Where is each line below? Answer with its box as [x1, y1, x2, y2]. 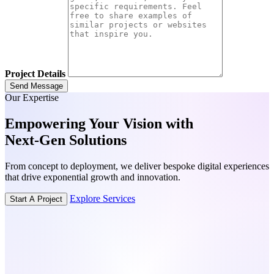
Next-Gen [5, 131, 65, 148]
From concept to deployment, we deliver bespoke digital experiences [5, 160, 269, 171]
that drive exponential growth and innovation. [5, 171, 180, 182]
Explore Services [70, 193, 135, 204]
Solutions [65, 131, 127, 148]
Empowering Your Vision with [5, 115, 193, 131]
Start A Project [10, 194, 62, 204]
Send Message [10, 81, 63, 91]
